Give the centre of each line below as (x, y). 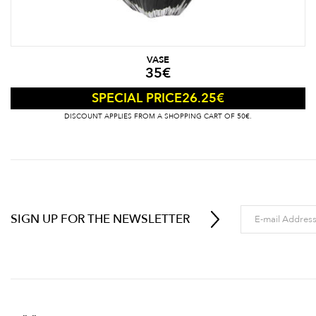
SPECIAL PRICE (137, 99)
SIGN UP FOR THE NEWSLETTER (100, 219)
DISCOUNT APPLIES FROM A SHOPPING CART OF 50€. (158, 117)
